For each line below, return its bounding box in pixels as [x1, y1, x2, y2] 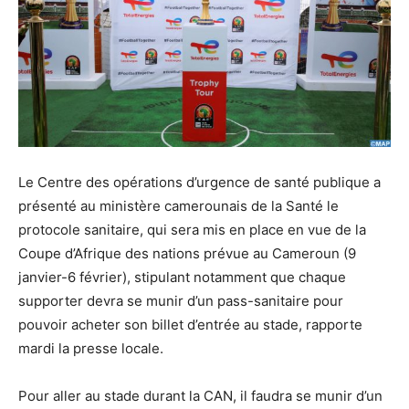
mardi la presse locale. [18, 339, 163, 357]
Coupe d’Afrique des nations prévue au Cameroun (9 [18, 244, 356, 262]
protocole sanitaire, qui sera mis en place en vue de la [18, 220, 366, 238]
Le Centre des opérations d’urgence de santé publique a [18, 173, 381, 191]
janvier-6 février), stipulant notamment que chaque [18, 267, 346, 286]
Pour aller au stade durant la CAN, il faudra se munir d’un [18, 386, 383, 404]
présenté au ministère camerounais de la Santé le [18, 196, 339, 215]
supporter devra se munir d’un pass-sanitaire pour [18, 291, 343, 309]
